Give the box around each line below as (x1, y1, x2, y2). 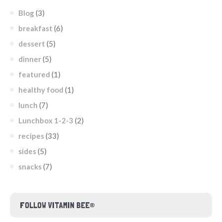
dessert (18, 39, 45, 49)
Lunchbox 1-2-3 (18, 116, 73, 125)
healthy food (18, 85, 63, 95)
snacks (18, 162, 42, 171)
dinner (18, 55, 41, 64)
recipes (18, 131, 44, 141)
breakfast (18, 24, 53, 33)
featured (18, 70, 50, 79)
